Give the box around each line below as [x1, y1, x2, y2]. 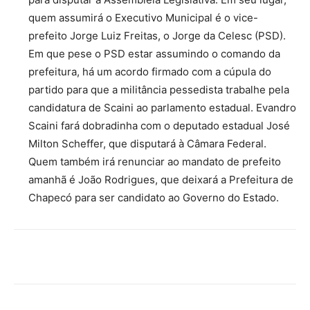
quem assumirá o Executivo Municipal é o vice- [28, 11, 258, 25]
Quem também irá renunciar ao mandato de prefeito [28, 155, 281, 169]
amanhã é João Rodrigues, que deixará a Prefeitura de [28, 173, 293, 187]
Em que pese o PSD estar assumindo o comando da [28, 47, 280, 61]
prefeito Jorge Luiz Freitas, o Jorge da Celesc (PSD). [28, 29, 286, 43]
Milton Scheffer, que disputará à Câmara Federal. [28, 137, 266, 151]
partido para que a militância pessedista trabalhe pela [28, 83, 289, 97]
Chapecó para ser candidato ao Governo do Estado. [28, 191, 279, 205]
